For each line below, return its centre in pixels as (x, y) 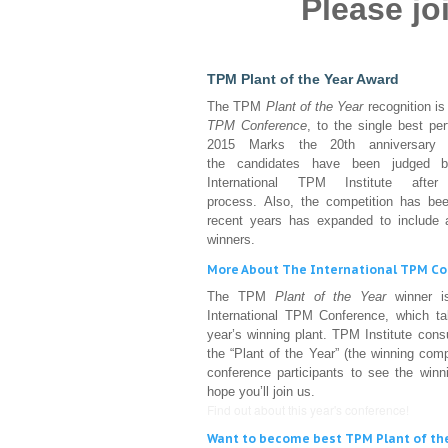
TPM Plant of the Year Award (303, 79)
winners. (231, 240)
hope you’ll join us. (261, 392)
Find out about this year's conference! (308, 410)
